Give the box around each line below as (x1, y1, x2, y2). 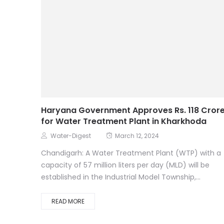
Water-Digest (50, 132, 91, 141)
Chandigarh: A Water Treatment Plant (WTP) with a (41, 148, 221, 159)
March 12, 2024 (115, 132, 159, 141)
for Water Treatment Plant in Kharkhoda (41, 116, 206, 128)
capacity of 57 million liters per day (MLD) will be (41, 160, 209, 171)
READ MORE (51, 197, 84, 206)
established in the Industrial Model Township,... (41, 172, 200, 183)
